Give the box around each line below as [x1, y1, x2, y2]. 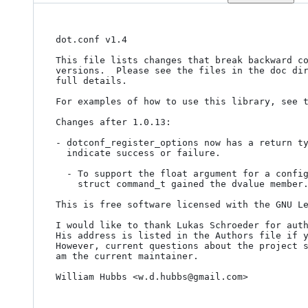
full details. [56, 76, 127, 86]
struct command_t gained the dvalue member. [56, 179, 78, 189]
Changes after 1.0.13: [56, 117, 171, 127]
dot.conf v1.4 [56, 34, 127, 45]
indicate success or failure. [56, 148, 67, 158]
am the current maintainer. [56, 251, 199, 261]
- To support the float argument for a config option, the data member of [56, 168, 67, 179]
